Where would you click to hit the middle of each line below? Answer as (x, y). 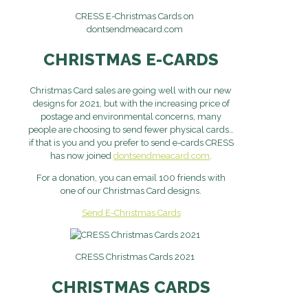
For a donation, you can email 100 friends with (131, 177)
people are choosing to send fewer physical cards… (131, 129)
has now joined (82, 155)
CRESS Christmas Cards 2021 (135, 256)
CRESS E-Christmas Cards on (135, 16)
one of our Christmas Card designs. (131, 190)
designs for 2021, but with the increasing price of (131, 103)
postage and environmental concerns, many (131, 116)
